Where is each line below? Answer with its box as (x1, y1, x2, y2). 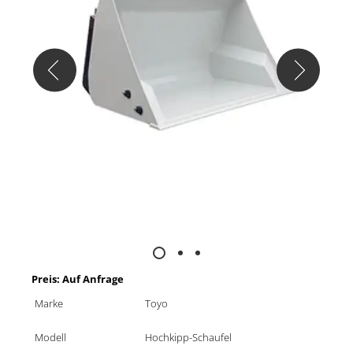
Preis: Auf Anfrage (32, 272, 124, 286)
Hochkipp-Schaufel (145, 330, 232, 344)
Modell (35, 330, 66, 344)
